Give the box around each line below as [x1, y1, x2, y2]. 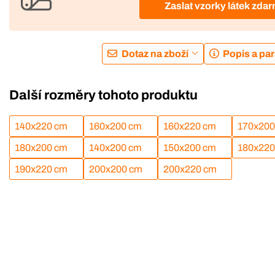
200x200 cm [88, 164, 142, 175]
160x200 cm [88, 121, 142, 132]
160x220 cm [163, 121, 216, 132]
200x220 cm [163, 164, 217, 175]
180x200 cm [15, 142, 68, 153]
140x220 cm [15, 121, 68, 132]
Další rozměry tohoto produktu [9, 87, 198, 103]
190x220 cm [15, 164, 68, 175]
